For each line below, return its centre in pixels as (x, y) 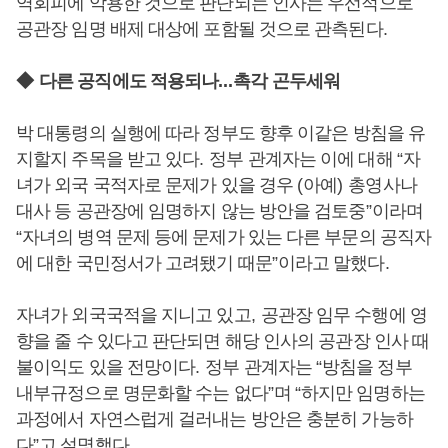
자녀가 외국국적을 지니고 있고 (133, 315)
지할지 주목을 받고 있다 (108, 159)
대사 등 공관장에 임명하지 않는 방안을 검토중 (191, 211)
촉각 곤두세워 (286, 81)
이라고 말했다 (331, 263)
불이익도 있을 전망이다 (106, 367)
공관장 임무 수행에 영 (343, 315)
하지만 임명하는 (362, 393)
